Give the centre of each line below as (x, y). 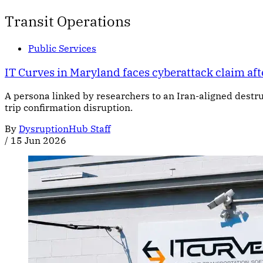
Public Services (62, 48)
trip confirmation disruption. (69, 108)
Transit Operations (68, 21)
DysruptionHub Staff (65, 129)
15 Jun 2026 (38, 141)
